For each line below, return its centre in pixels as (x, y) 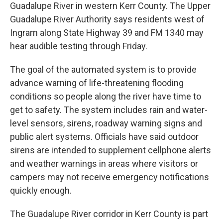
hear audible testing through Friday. (79, 46)
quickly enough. (41, 190)
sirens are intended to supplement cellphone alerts (111, 150)
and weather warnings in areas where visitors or (104, 163)
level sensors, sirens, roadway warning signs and (106, 123)
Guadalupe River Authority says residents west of (107, 19)
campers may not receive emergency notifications (110, 177)
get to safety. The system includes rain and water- (109, 110)
